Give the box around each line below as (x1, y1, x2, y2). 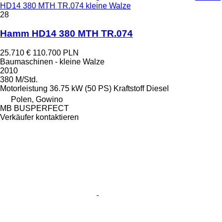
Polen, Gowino (11, 95, 63, 104)
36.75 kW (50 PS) (50, 84, 111, 93)
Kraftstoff (113, 84, 144, 93)
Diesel (146, 84, 169, 93)
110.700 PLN (33, 49, 79, 57)
